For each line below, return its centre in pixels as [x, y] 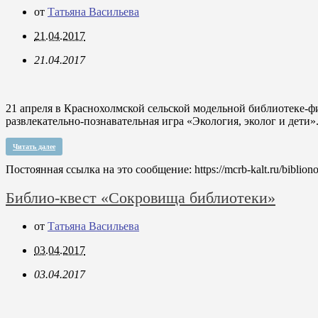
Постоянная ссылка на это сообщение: [100, 169]
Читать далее [34, 146]
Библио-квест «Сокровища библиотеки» [141, 197]
